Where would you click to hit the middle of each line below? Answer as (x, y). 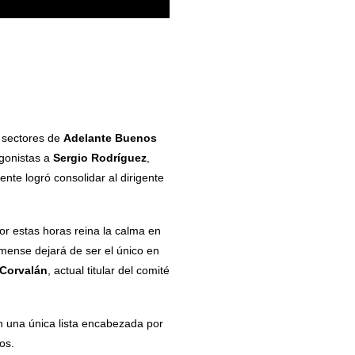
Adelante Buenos (110, 137)
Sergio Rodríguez (99, 157)
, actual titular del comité (108, 270)
